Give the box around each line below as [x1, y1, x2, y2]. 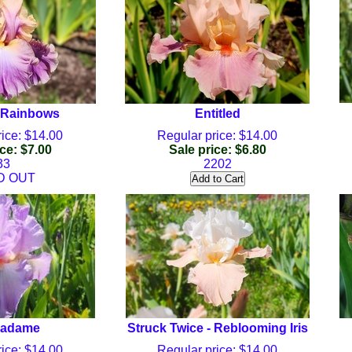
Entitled [194, 107, 240, 120]
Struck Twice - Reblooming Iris [126, 321, 308, 335]
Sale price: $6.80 [168, 143, 266, 156]
